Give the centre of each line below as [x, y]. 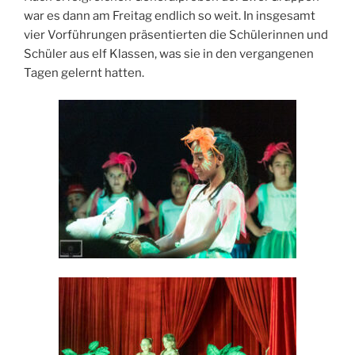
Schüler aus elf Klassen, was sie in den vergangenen [169, 53]
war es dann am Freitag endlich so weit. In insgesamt [170, 15]
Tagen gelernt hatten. [84, 73]
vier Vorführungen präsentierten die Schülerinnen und [176, 34]
